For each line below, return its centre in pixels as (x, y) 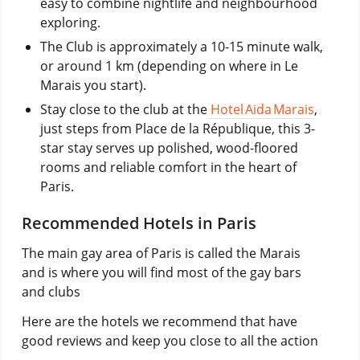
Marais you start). (93, 85)
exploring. (70, 22)
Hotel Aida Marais (262, 109)
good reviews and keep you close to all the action (170, 341)
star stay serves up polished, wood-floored (169, 147)
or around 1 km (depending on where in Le (169, 65)
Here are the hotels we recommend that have (159, 322)
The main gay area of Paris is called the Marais (161, 253)
